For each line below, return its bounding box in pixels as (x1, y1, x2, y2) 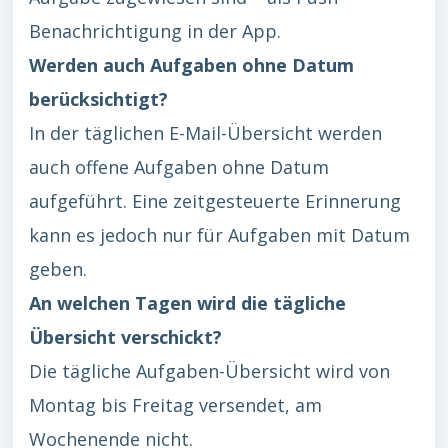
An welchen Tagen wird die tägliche (29, 291, 346, 315)
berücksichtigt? (29, 87, 168, 111)
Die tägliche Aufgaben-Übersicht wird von (29, 359, 390, 383)
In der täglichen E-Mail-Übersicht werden (29, 121, 382, 145)
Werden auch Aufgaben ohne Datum (29, 53, 354, 77)
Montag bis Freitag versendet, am (29, 393, 322, 417)
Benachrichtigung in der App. (29, 19, 281, 43)
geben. (29, 257, 87, 281)
